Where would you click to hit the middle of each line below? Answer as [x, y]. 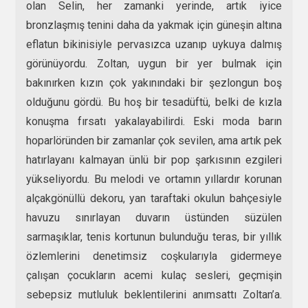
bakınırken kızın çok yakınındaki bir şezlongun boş [154, 83]
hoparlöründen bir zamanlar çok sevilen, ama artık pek [154, 141]
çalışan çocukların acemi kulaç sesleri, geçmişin [154, 276]
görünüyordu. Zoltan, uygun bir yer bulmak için [154, 64]
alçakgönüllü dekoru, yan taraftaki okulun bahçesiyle [154, 199]
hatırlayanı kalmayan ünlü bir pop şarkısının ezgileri [154, 160]
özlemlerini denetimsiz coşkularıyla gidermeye [154, 256]
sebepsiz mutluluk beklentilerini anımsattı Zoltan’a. [154, 295]
